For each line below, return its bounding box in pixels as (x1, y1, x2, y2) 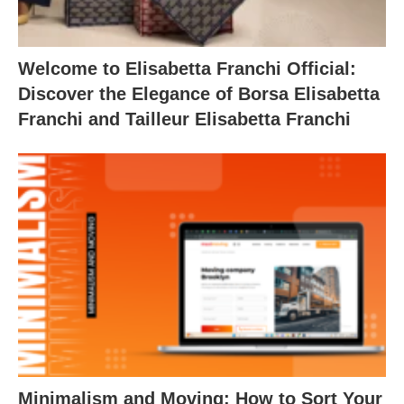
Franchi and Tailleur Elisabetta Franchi (18, 108, 351, 129)
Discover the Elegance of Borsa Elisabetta (18, 83, 380, 104)
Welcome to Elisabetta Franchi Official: (18, 58, 356, 78)
